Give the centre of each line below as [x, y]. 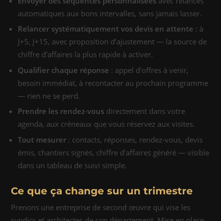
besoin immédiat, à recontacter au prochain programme [113, 83]
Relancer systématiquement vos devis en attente [106, 29]
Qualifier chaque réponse [63, 70]
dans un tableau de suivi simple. [72, 165]
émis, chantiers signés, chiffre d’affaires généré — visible [113, 152]
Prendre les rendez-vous [61, 111]
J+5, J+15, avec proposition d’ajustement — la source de [112, 41]
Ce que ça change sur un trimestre [102, 191]
